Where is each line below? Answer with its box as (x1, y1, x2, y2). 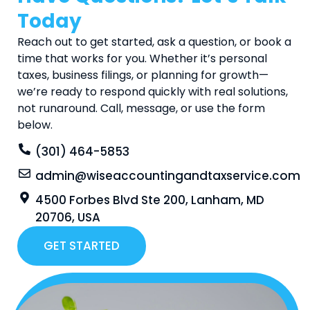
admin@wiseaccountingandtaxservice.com (35, 167, 301, 184)
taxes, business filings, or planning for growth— (17, 66, 268, 83)
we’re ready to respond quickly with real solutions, (17, 83, 288, 100)
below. (17, 116, 53, 133)
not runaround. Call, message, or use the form (17, 100, 265, 116)
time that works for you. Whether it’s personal (17, 50, 267, 66)
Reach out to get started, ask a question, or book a (17, 33, 291, 50)
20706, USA (35, 208, 101, 226)
